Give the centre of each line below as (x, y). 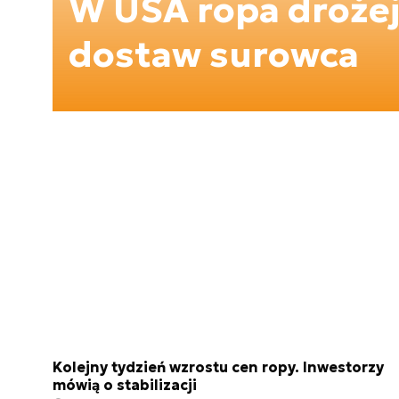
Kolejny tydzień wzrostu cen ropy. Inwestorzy (218, 367)
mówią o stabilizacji (125, 385)
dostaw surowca (214, 54)
